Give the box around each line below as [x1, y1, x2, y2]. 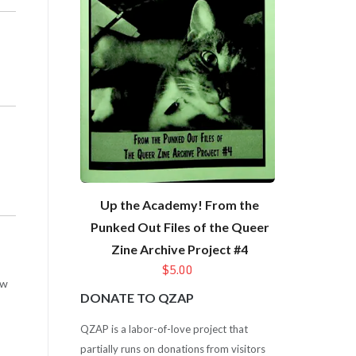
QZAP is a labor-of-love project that [79, 322, 248, 335]
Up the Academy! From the [100, 197, 260, 213]
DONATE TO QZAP [79, 290, 194, 306]
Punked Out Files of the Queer [90, 219, 269, 235]
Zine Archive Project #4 [111, 242, 249, 257]
